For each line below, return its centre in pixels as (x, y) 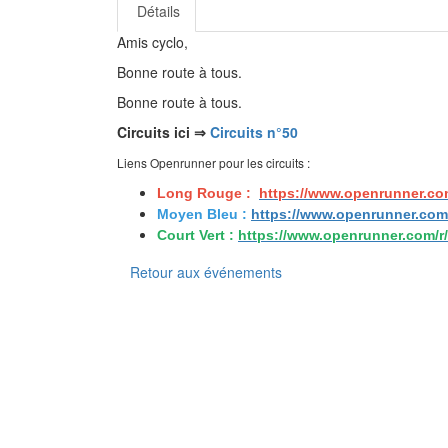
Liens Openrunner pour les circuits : (213, 162)
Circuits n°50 (252, 131)
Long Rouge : (206, 192)
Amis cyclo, (152, 41)
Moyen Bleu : (204, 213)
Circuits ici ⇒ (161, 131)
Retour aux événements (206, 271)
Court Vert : (197, 234)
